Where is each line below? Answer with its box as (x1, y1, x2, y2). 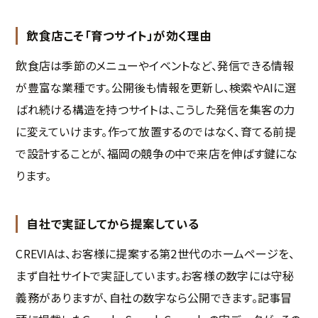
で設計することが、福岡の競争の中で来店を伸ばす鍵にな (16, 145, 298, 163)
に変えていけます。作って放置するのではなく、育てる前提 (16, 123, 296, 141)
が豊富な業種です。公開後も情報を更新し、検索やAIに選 (16, 79, 296, 97)
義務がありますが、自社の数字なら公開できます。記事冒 (16, 289, 292, 307)
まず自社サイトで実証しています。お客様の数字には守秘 (16, 267, 295, 285)
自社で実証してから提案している (26, 215, 199, 233)
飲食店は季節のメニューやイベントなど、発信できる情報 (16, 57, 295, 75)
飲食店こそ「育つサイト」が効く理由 (26, 27, 212, 45)
